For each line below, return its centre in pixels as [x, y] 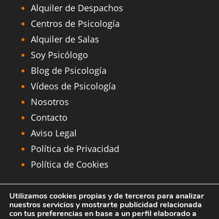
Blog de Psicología [68, 71]
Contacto [49, 118]
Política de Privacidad [75, 149]
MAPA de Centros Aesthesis [82, 189]
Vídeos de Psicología [73, 86]
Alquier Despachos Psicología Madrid [109, 206]
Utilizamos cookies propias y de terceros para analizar [107, 196]
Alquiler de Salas [65, 39]
